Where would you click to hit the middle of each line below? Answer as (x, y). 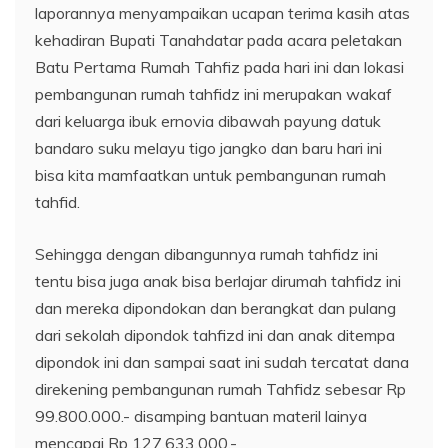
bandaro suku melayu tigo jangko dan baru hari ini (208, 148)
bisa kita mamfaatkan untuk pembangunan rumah (210, 175)
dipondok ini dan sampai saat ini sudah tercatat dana (222, 362)
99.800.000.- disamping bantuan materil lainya (201, 416)
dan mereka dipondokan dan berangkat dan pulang (215, 308)
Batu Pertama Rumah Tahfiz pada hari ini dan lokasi (219, 67)
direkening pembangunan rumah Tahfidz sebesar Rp (220, 389)
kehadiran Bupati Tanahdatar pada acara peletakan (218, 40)
